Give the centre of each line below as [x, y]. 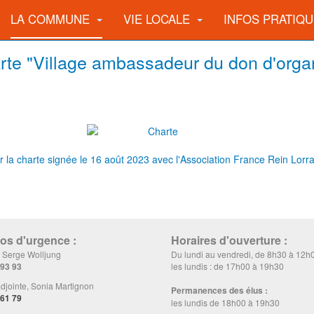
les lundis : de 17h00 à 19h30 [227, 266]
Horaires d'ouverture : [229, 240]
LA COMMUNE [52, 19]
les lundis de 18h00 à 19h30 [225, 302]
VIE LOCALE [158, 19]
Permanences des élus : [219, 290]
